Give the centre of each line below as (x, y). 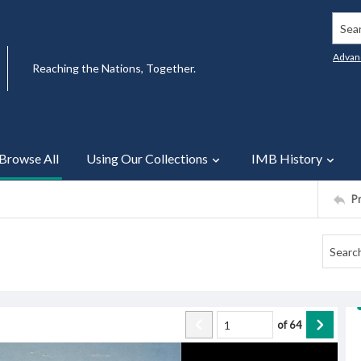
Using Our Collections (147, 158)
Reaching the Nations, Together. (114, 68)
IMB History (287, 158)
